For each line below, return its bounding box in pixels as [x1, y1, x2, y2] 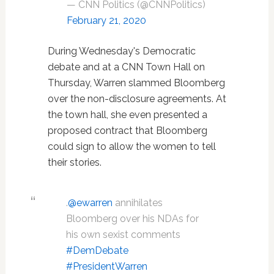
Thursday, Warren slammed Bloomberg [47, 77, 225, 89]
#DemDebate [65, 245, 128, 256]
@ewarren [67, 197, 113, 209]
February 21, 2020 [66, 15, 146, 26]
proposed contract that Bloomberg [47, 125, 207, 136]
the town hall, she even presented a [47, 109, 207, 120]
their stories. [47, 157, 102, 168]
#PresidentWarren [65, 261, 147, 272]
